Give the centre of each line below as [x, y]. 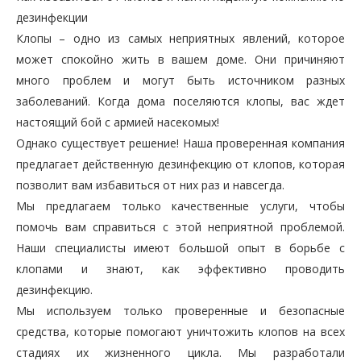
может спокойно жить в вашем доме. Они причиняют [180, 60]
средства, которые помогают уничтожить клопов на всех [180, 332]
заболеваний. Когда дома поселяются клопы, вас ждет [180, 102]
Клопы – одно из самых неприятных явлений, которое [180, 39]
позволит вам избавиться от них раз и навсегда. [150, 185]
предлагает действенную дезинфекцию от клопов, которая [180, 164]
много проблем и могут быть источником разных [180, 81]
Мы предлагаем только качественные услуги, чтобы [180, 206]
